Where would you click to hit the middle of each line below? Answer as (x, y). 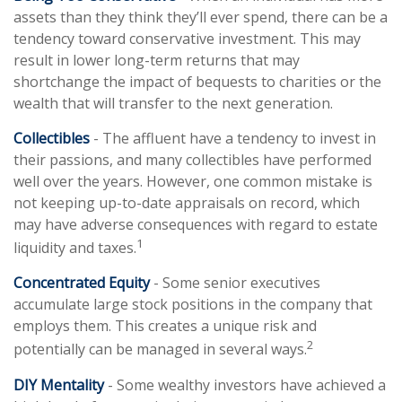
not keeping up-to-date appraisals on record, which (187, 203)
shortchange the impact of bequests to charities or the (197, 82)
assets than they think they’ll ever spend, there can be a (201, 17)
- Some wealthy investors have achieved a (245, 385)
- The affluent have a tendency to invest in (233, 138)
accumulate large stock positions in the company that (193, 305)
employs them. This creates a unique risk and (165, 326)
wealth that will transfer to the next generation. (173, 103)
